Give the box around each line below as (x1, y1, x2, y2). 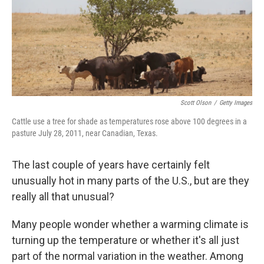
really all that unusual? (12, 190, 114, 203)
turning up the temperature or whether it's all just (12, 234, 239, 247)
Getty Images (219, 99, 252, 107)
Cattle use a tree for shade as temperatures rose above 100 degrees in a (12, 117, 247, 127)
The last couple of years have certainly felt (12, 159, 210, 171)
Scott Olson (180, 99, 211, 107)
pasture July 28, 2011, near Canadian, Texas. (12, 128, 158, 138)
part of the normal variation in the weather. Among (12, 250, 243, 263)
